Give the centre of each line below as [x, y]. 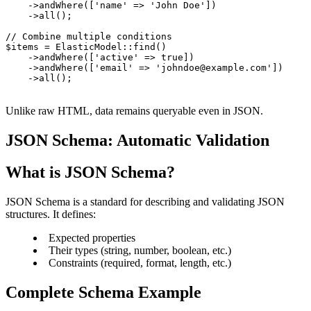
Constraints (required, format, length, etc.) [140, 263]
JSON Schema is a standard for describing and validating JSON [145, 202]
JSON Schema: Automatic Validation [137, 140]
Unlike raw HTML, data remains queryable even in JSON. [134, 110]
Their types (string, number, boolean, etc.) [140, 251]
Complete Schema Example [103, 293]
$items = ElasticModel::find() [86, 47]
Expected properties [92, 238]
